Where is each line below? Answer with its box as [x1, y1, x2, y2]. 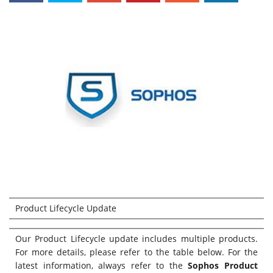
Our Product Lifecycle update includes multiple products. [15, 233, 258, 245]
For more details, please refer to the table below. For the [15, 246, 258, 258]
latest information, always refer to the [15, 260, 188, 272]
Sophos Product [188, 260, 258, 272]
